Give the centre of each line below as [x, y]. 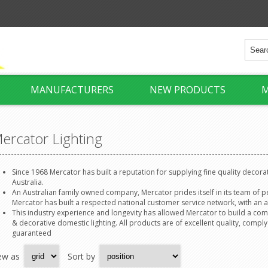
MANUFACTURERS [72, 90]
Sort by [81, 256]
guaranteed [32, 233]
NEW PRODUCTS [188, 90]
